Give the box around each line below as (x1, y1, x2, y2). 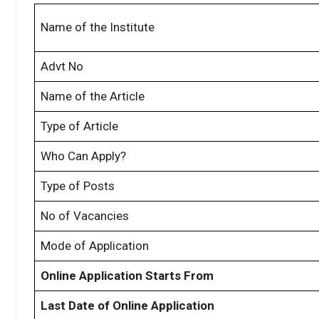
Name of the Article (41, 89, 145, 104)
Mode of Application (41, 239, 149, 253)
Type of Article (41, 119, 118, 134)
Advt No (41, 59, 83, 74)
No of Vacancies (41, 209, 129, 224)
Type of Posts (41, 179, 115, 194)
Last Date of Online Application (41, 298, 214, 313)
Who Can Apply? (41, 149, 126, 164)
